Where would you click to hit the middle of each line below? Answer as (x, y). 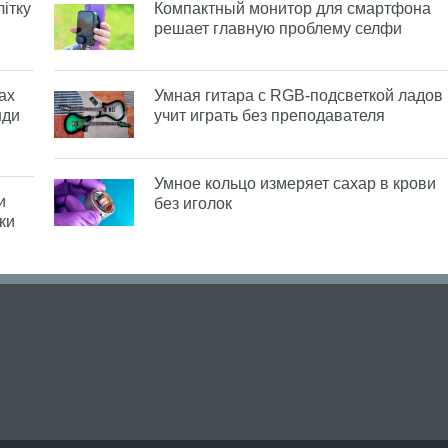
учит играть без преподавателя (269, 116)
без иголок (193, 204)
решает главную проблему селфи (278, 28)
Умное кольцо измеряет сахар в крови (295, 184)
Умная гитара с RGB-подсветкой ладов (298, 96)
